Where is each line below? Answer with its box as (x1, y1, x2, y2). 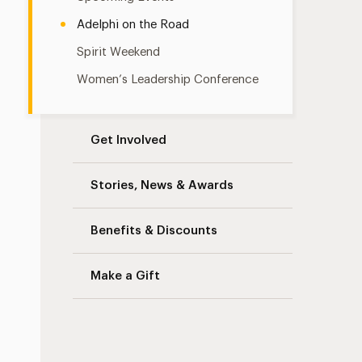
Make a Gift (90, 270, 161, 282)
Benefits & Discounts (90, 225, 218, 237)
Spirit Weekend (77, 46, 161, 58)
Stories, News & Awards (90, 179, 234, 192)
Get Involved (90, 134, 167, 146)
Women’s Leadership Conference (77, 74, 259, 86)
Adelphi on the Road (77, 19, 190, 31)
